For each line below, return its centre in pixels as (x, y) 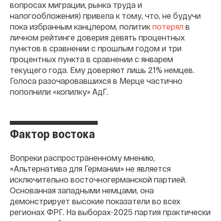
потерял (168, 26)
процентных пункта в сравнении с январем (92, 59)
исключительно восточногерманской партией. (98, 179)
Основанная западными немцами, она (82, 190)
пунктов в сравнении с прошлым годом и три (96, 48)
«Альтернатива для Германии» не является (90, 168)
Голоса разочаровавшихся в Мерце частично (96, 80)
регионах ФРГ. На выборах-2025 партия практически (110, 212)
